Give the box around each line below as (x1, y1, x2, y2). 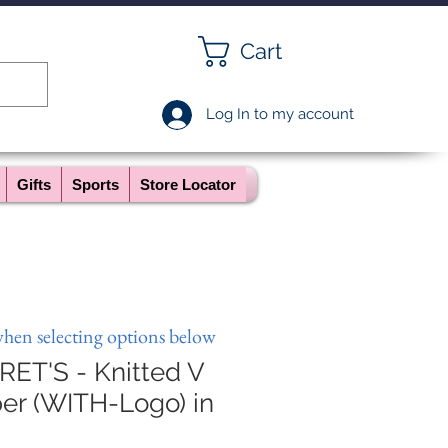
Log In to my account (206, 105, 354, 123)
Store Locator (140, 176, 236, 193)
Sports (72, 176, 119, 193)
